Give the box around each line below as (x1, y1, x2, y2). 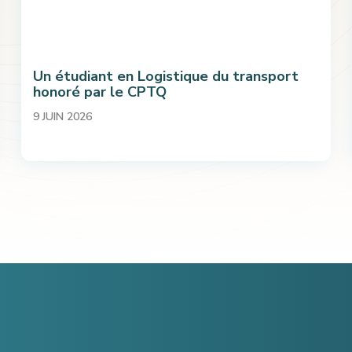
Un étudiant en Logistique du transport (33, 67, 299, 86)
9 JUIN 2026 (33, 109, 93, 124)
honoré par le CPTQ (33, 82, 167, 101)
